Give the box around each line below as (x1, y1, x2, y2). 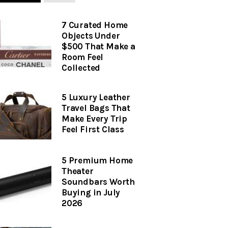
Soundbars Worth (62, 176, 135, 187)
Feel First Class (62, 124, 124, 135)
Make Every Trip (62, 113, 128, 124)
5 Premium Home (62, 155, 133, 165)
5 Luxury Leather (62, 92, 130, 103)
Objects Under (62, 31, 120, 41)
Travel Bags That (62, 103, 130, 113)
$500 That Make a (62, 41, 135, 52)
